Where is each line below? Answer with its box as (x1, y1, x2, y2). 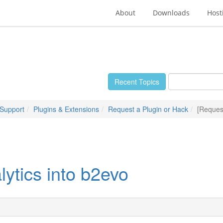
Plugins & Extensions (33, 104, 99, 114)
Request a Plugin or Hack (108, 104, 188, 114)
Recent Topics (114, 77, 159, 87)
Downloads (153, 8, 190, 17)
